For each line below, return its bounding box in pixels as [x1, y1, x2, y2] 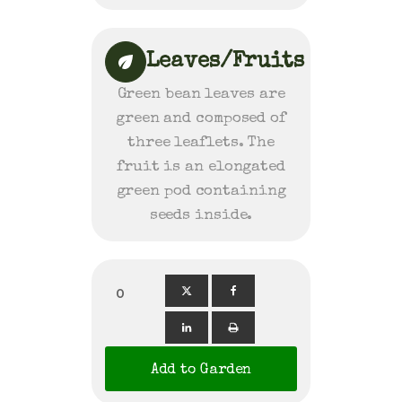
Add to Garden [150, 363, 252, 378]
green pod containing [116, 184, 286, 199]
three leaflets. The [127, 135, 275, 151]
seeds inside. [149, 208, 253, 223]
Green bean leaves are [117, 87, 285, 102]
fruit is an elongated [117, 160, 285, 175]
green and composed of [116, 111, 286, 127]
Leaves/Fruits [146, 51, 304, 73]
